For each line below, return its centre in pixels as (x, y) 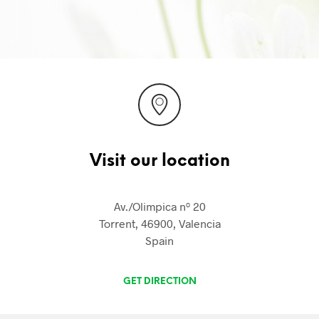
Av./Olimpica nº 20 (159, 206)
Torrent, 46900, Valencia (159, 223)
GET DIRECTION (159, 281)
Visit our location (159, 161)
